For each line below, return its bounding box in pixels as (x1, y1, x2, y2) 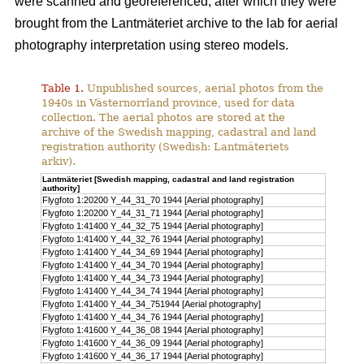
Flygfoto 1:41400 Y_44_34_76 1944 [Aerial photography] (42, 312, 264, 323)
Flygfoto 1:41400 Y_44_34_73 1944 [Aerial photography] (42, 273, 264, 284)
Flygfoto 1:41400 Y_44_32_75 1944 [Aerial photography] (42, 221, 264, 232)
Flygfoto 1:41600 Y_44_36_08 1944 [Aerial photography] (42, 325, 264, 336)
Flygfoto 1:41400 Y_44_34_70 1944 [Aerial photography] (42, 260, 264, 271)
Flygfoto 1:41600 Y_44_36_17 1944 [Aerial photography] (42, 351, 264, 362)
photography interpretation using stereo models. (15, 38, 288, 53)
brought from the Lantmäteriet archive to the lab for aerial (15, 16, 338, 31)
